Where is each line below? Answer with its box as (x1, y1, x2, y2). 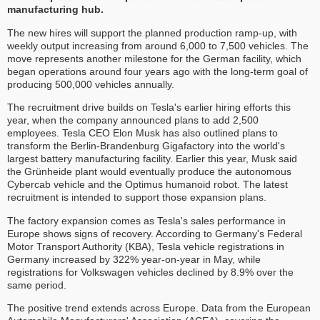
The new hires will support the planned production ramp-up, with (7, 26, 297, 39)
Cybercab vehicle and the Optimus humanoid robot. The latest (7, 179, 288, 191)
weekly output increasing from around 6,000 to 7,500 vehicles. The (7, 39, 309, 51)
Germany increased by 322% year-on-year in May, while (7, 253, 261, 265)
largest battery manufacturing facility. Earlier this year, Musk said (7, 153, 297, 165)
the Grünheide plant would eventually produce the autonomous (7, 166, 291, 178)
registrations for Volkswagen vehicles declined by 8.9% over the (7, 266, 294, 278)
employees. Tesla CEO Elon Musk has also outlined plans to (7, 127, 278, 139)
